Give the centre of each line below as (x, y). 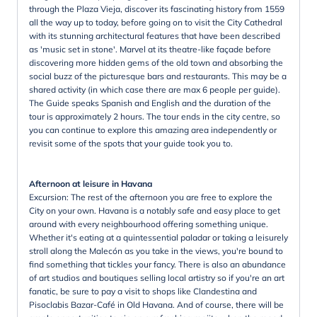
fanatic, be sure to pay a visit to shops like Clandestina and (143, 291)
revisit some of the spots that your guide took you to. (131, 143)
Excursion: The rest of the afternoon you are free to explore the (151, 197)
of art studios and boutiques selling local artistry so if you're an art (157, 277)
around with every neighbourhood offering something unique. (149, 224)
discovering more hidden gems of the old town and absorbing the (156, 62)
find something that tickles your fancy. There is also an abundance (157, 264)
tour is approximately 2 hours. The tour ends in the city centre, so (155, 116)
